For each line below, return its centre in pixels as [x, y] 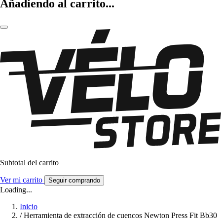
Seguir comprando [74, 181]
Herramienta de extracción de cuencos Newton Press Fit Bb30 [120, 216]
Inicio [29, 207]
